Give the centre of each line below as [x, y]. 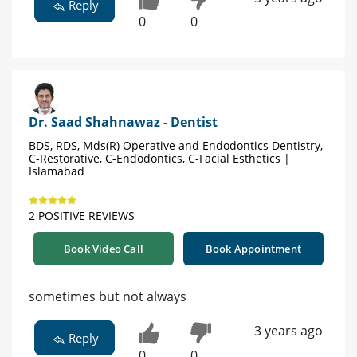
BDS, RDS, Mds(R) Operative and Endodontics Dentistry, [176, 146]
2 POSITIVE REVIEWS [82, 216]
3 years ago [288, 331]
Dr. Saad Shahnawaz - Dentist [123, 122]
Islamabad [57, 171]
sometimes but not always [108, 297]
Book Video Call [104, 249]
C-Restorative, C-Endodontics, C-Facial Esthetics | [159, 159]
